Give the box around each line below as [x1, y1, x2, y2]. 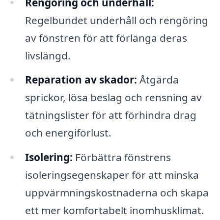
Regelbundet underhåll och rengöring [25, 13, 208, 27]
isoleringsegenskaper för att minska [25, 168, 199, 182]
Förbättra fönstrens [72, 150, 171, 165]
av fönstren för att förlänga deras [25, 30, 187, 45]
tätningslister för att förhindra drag [25, 108, 196, 122]
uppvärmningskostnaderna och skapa [25, 186, 209, 200]
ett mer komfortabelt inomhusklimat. [25, 203, 204, 218]
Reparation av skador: [25, 73, 137, 87]
